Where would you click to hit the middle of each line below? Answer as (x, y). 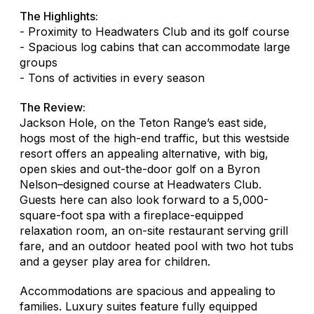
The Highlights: (59, 16)
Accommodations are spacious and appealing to (148, 291)
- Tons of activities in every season (112, 77)
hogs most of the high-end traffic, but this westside (155, 138)
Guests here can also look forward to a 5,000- (144, 199)
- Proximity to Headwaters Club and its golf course (155, 31)
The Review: (53, 107)
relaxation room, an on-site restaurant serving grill (154, 230)
